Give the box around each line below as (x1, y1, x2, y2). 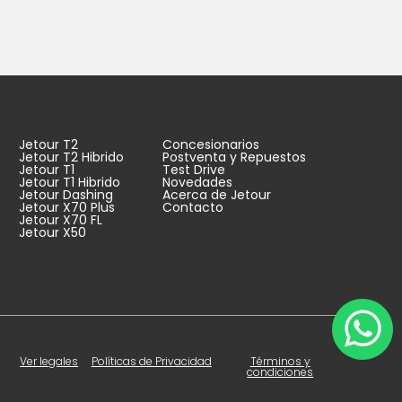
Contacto (162, 197, 224, 216)
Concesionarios (162, 135, 260, 153)
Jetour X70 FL (18, 210, 102, 229)
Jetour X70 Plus (18, 197, 115, 216)
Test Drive (162, 160, 226, 179)
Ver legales (20, 353, 79, 369)
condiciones (247, 363, 314, 380)
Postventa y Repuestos (162, 147, 307, 166)
